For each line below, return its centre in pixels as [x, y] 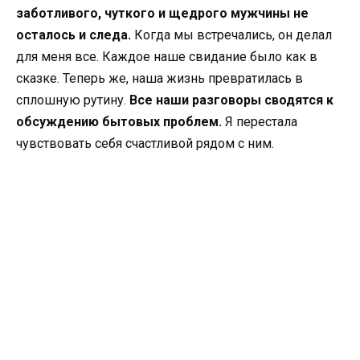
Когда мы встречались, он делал [231, 35]
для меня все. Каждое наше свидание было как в [167, 56]
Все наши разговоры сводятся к [231, 100]
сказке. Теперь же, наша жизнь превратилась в [160, 78]
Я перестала [260, 121]
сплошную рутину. [73, 100]
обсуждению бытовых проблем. [119, 121]
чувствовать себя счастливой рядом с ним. [145, 143]
